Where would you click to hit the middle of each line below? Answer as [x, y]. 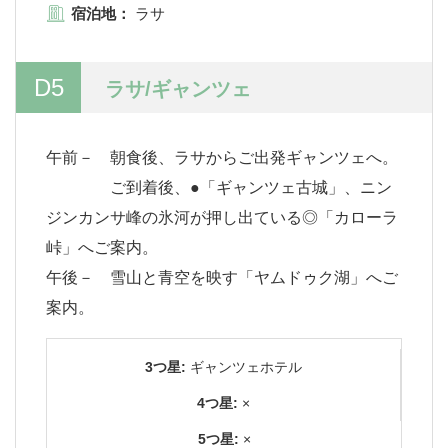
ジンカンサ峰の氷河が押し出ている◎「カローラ [222, 217]
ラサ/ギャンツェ [178, 88]
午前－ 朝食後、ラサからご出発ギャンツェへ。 [222, 157]
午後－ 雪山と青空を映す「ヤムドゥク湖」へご [222, 277]
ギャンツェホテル [244, 366]
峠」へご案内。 [102, 247]
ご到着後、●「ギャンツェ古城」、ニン [219, 187]
